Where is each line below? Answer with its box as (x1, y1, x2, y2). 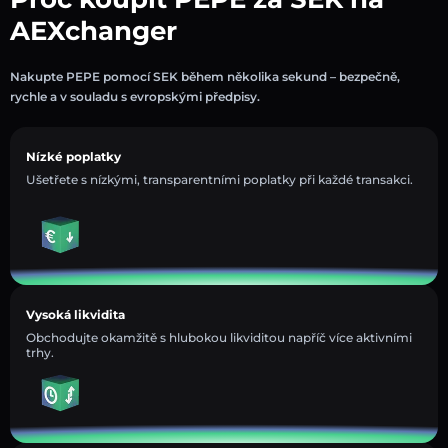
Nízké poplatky (26, 148, 121, 164)
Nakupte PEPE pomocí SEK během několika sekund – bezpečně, (10, 68, 400, 84)
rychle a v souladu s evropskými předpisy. (10, 88, 260, 104)
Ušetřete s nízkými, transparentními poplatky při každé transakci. (26, 171, 413, 187)
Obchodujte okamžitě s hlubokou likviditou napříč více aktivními (26, 329, 412, 345)
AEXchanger (10, 14, 177, 47)
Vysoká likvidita (26, 306, 125, 322)
